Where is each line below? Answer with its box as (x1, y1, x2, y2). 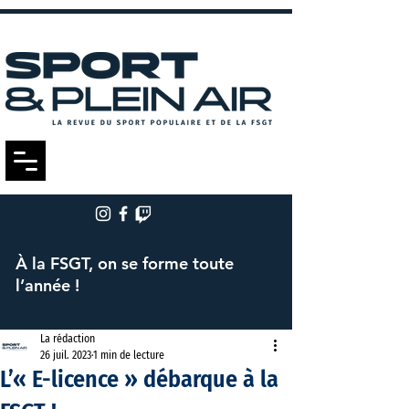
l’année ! (16, 275, 93, 296)
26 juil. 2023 (40, 349, 91, 362)
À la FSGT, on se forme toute (16, 253, 234, 274)
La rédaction (40, 332, 95, 345)
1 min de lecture (93, 349, 164, 362)
